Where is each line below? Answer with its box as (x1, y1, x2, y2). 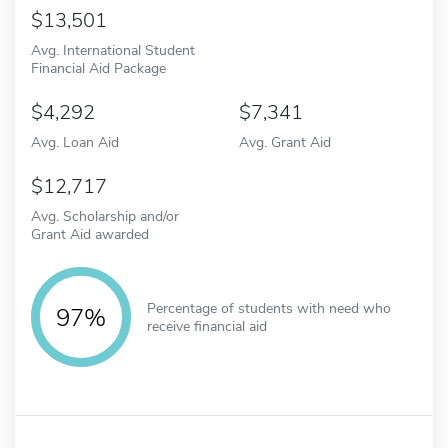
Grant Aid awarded (31, 223, 149, 244)
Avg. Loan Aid (31, 131, 119, 152)
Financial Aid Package (31, 57, 166, 78)
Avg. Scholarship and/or (31, 205, 179, 226)
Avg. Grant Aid (239, 131, 331, 152)
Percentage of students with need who (147, 297, 391, 318)
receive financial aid (147, 315, 267, 336)
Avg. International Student (31, 39, 195, 60)
